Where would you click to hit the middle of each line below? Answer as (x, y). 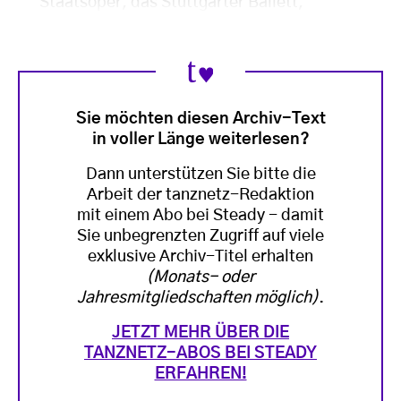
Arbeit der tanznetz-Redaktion (200, 195)
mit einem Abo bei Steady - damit (200, 215)
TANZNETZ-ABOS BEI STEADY (200, 353)
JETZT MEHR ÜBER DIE (200, 333)
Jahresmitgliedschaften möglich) (198, 298)
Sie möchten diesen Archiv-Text (200, 119)
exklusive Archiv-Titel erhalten (200, 256)
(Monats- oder (200, 277)
